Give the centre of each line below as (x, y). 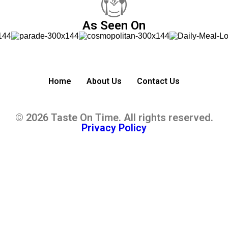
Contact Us (158, 81)
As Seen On (114, 25)
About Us (104, 81)
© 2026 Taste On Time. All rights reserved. (114, 118)
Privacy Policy (114, 128)
